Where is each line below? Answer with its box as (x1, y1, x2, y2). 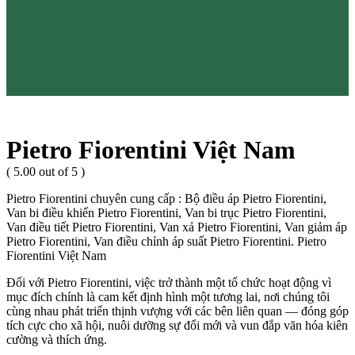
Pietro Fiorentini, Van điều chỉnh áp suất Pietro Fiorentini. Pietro (6, 235, 326, 249)
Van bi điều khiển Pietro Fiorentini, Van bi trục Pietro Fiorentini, (6, 206, 326, 220)
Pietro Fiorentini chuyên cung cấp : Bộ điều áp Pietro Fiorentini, (6, 192, 326, 206)
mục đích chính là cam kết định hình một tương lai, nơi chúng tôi (6, 290, 330, 304)
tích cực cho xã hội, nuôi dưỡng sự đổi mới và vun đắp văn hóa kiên (6, 319, 348, 333)
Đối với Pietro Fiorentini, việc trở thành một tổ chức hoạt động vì (6, 276, 331, 290)
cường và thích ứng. (6, 333, 107, 347)
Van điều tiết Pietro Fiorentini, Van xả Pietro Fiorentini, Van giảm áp (6, 220, 347, 235)
